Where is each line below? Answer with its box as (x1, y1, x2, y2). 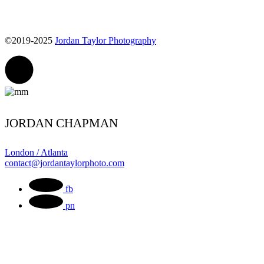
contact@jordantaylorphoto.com (5, 158, 124, 169)
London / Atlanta (5, 147, 68, 158)
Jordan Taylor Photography (55, 35, 156, 45)
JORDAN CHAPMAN (5, 115, 118, 130)
